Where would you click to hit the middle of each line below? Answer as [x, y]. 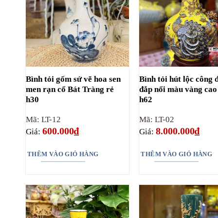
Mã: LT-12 [43, 119]
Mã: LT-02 [157, 119]
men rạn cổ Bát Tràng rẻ [70, 89]
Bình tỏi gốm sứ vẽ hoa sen [73, 79]
